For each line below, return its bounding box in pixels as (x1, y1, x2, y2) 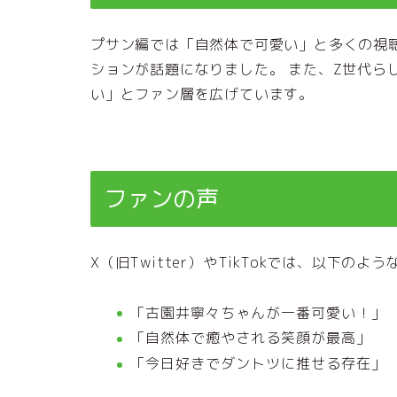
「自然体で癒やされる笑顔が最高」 (130, 328, 371, 348)
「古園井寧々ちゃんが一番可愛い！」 (130, 302, 386, 323)
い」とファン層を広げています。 (90, 83, 314, 104)
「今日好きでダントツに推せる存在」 (130, 354, 386, 374)
